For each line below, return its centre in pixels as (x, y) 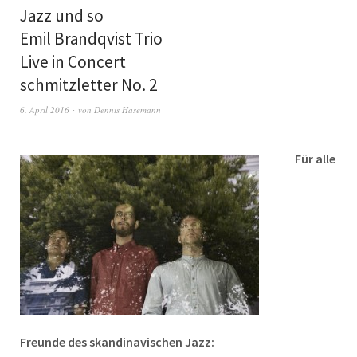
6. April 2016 (45, 109)
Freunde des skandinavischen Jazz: (117, 341)
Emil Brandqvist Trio (91, 38)
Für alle (315, 158)
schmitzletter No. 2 (88, 84)
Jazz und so (62, 15)
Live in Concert (73, 61)
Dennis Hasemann (127, 109)
